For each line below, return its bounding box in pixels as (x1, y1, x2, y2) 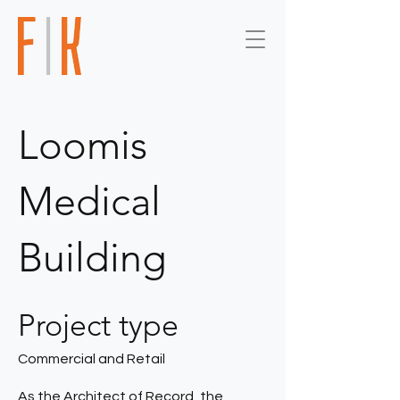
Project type (18, 307, 179, 344)
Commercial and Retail (18, 352, 165, 366)
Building (18, 233, 167, 281)
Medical (18, 177, 161, 225)
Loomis (18, 121, 147, 169)
